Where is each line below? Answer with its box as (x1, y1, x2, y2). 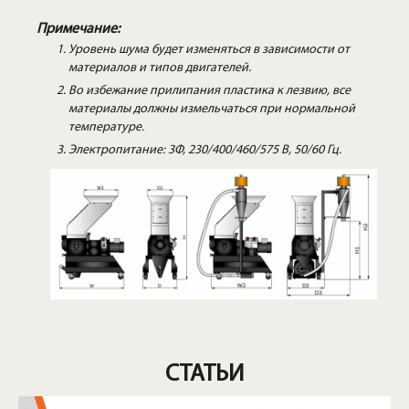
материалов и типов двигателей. (68, 60, 251, 75)
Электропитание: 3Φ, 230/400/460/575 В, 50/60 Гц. (68, 142, 341, 157)
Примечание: (37, 21, 120, 37)
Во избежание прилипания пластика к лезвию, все (68, 83, 351, 98)
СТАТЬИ (165, 362, 244, 387)
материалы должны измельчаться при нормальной (68, 101, 355, 116)
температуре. (68, 120, 144, 134)
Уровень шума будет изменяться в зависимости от (68, 42, 350, 57)
